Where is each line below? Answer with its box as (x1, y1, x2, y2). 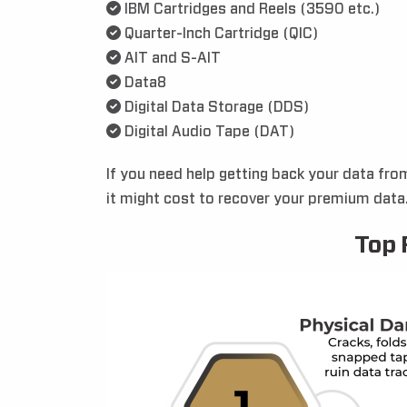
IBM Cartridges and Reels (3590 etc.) (121, 2, 380, 16)
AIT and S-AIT (121, 51, 221, 65)
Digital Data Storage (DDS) (121, 100, 309, 114)
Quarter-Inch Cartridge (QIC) (121, 26, 318, 41)
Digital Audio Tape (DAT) (121, 124, 294, 139)
